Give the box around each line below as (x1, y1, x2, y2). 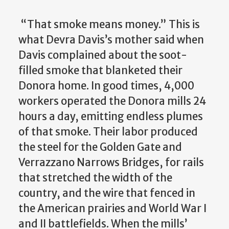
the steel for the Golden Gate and (18, 141, 182, 154)
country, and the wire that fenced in (18, 187, 195, 200)
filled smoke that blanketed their (18, 64, 182, 78)
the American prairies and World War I (18, 202, 207, 216)
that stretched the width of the (18, 171, 172, 185)
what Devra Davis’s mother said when (18, 33, 204, 47)
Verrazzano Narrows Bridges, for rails (18, 156, 204, 170)
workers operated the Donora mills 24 (18, 95, 206, 108)
